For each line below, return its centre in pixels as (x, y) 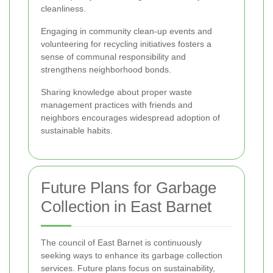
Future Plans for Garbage (129, 188)
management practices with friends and (117, 105)
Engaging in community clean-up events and (126, 31)
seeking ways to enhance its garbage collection (132, 256)
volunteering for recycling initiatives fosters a (126, 44)
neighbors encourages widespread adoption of (130, 118)
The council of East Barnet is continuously (121, 243)
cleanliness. (63, 9)
